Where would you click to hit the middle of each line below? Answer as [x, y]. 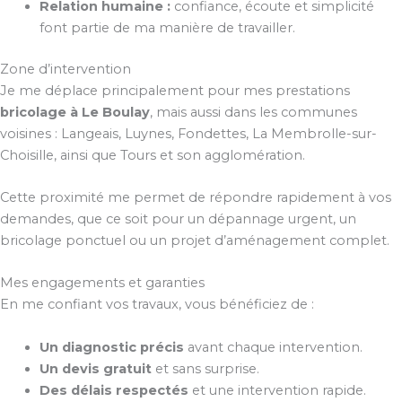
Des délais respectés [114, 390]
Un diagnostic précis [111, 347]
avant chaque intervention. [273, 347]
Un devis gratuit [95, 368]
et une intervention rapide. [277, 390]
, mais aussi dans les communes [253, 112]
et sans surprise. [205, 368]
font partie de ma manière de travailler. [167, 27]
